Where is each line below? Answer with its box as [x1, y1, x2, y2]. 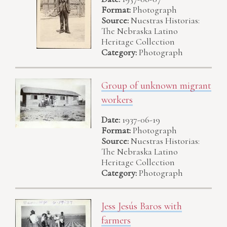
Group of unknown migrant [101, 80, 211, 92]
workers [101, 94, 133, 106]
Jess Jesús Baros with [101, 200, 182, 212]
